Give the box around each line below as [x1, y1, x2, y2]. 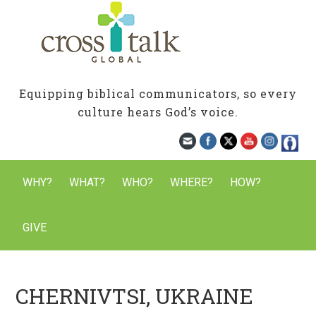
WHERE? [170, 176, 214, 189]
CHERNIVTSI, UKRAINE [16, 282, 254, 310]
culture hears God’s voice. [78, 104, 238, 119]
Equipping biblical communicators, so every [19, 86, 297, 101]
